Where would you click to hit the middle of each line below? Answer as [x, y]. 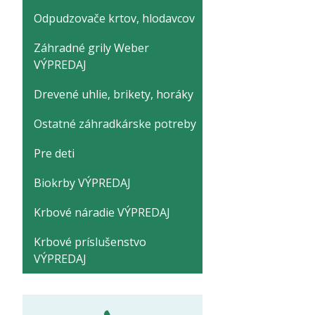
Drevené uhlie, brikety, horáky [114, 94]
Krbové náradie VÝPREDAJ [102, 212]
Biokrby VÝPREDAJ [82, 183]
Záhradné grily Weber [91, 48]
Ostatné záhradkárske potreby [115, 124]
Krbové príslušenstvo [90, 242]
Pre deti [54, 153]
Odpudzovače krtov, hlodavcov [114, 18]
